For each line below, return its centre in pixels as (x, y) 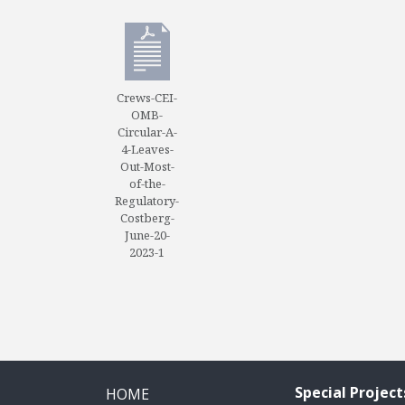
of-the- (147, 183)
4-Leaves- (147, 149)
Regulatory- (147, 200)
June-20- (147, 235)
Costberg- (147, 217)
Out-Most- (147, 166)
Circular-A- (147, 132)
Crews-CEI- (147, 97)
